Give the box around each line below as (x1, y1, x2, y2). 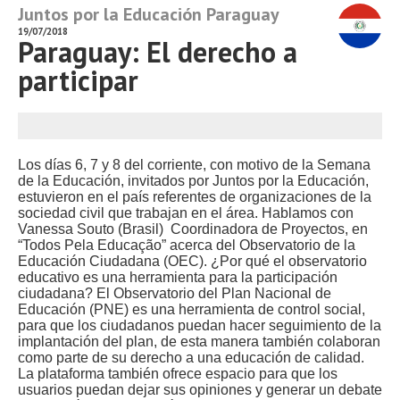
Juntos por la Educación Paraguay (18, 3, 279, 26)
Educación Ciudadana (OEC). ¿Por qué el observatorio (18, 254, 367, 269)
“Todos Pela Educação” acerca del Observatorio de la (18, 237, 355, 253)
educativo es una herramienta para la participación (18, 270, 337, 285)
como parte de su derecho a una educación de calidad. (18, 350, 364, 365)
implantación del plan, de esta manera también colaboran (18, 334, 380, 349)
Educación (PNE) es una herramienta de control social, (18, 302, 365, 317)
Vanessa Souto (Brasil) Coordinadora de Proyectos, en (18, 221, 368, 237)
